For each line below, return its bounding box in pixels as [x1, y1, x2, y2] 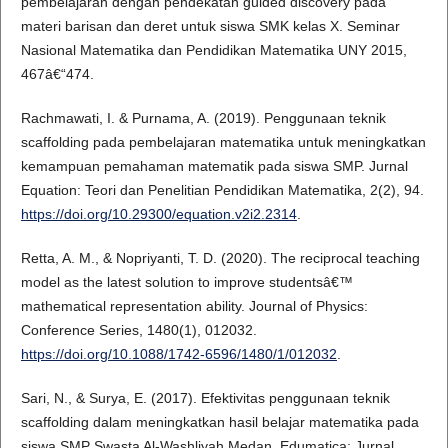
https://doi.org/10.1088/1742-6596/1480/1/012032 [20, 346, 337, 363]
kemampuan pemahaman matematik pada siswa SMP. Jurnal [20, 158, 408, 175]
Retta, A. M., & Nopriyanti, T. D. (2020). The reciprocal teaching [20, 250, 420, 267]
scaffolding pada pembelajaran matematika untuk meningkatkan [20, 134, 426, 151]
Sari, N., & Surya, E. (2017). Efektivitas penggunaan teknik [20, 390, 390, 407]
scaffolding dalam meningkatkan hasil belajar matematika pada [20, 414, 419, 431]
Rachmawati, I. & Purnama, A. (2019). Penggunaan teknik [20, 110, 386, 127]
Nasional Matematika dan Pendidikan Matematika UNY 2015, [20, 42, 407, 59]
